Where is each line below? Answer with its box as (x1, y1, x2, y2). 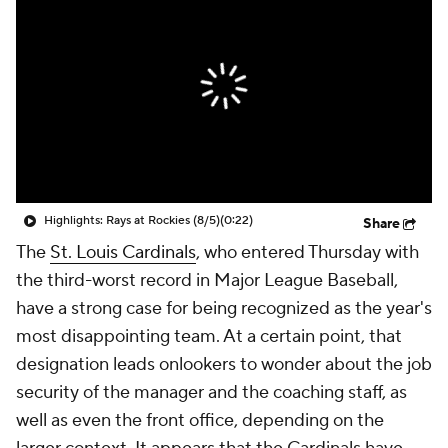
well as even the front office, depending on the (16, 409, 384, 432)
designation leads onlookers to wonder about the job (16, 353, 432, 376)
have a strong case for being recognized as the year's (16, 297, 432, 320)
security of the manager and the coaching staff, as (16, 381, 407, 404)
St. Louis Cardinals (50, 241, 196, 264)
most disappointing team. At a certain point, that (16, 325, 402, 348)
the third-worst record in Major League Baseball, (16, 269, 398, 292)
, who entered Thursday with (196, 241, 419, 264)
